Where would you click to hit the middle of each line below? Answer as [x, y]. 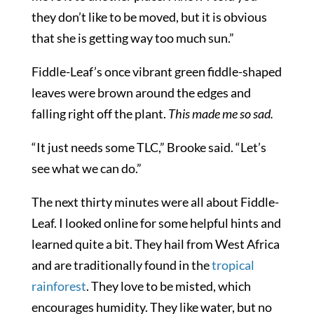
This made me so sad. [220, 113]
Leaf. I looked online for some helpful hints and [156, 223]
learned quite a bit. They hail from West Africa [155, 244]
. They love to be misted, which [168, 286]
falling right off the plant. [100, 113]
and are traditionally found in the [121, 265]
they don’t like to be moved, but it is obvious [149, 16]
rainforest [59, 286]
